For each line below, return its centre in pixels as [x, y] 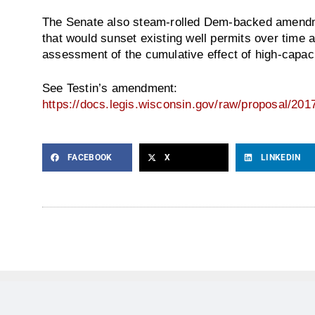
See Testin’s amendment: [110, 88]
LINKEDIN [281, 158]
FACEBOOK [90, 158]
